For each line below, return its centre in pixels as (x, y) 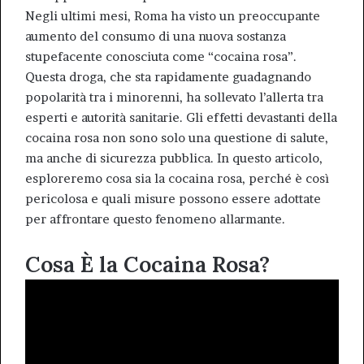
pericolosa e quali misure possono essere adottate (173, 199)
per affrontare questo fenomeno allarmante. (155, 219)
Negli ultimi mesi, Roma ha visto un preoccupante (173, 16)
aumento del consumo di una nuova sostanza (156, 36)
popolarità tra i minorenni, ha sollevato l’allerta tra (174, 97)
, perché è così (286, 178)
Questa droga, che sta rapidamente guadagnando (168, 77)
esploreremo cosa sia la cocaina (121, 178)
